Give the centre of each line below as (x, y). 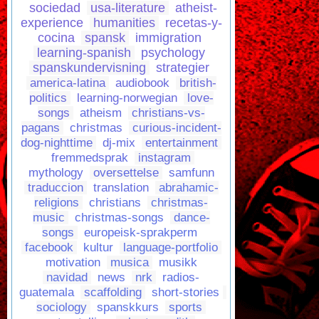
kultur (98, 248)
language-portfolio (170, 248)
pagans (40, 128)
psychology (173, 53)
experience (52, 23)
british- (198, 83)
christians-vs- (168, 113)
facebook (49, 248)
